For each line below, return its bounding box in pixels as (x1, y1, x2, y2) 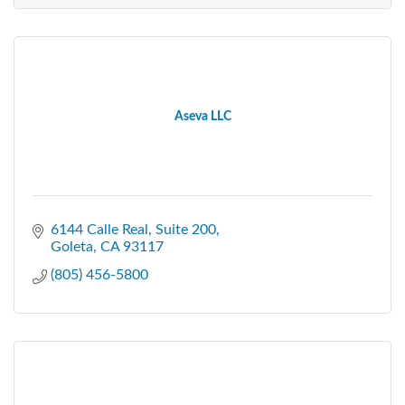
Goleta (51, 239, 93, 254)
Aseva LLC (174, 109, 231, 123)
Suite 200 (155, 221, 216, 237)
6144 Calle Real (51, 221, 148, 237)
